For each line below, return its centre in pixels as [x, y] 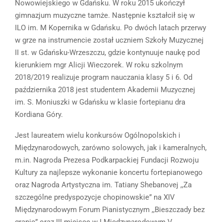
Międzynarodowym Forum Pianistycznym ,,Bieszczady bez [110, 210]
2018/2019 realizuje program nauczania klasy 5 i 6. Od [104, 78]
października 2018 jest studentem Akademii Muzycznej [105, 90]
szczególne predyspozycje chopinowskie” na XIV [95, 197]
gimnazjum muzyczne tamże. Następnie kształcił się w [105, 16]
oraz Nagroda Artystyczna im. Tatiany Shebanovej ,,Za [103, 185]
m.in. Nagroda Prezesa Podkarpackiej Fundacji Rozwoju [107, 160]
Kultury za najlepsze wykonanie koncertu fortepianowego [109, 173]
